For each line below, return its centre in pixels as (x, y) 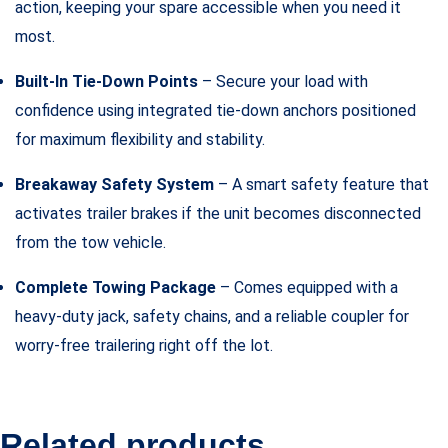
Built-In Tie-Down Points (106, 81)
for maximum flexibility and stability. (140, 139)
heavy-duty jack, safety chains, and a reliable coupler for (212, 316)
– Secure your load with (283, 81)
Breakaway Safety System (114, 184)
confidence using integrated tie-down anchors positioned (215, 110)
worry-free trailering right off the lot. (144, 345)
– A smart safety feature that (321, 184)
